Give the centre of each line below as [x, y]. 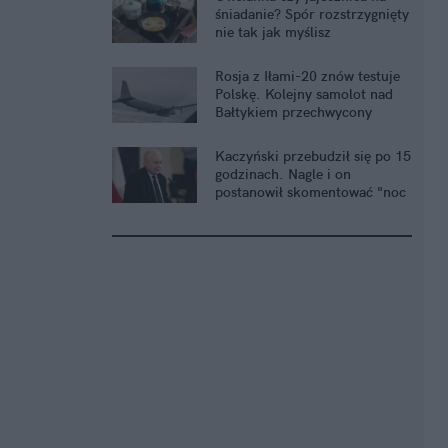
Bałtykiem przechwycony [293, 112]
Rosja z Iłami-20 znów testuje [307, 76]
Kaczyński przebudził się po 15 [313, 156]
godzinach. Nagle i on [283, 174]
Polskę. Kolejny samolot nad [304, 94]
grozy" [235, 210]
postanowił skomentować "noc [310, 192]
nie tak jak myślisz [273, 32]
